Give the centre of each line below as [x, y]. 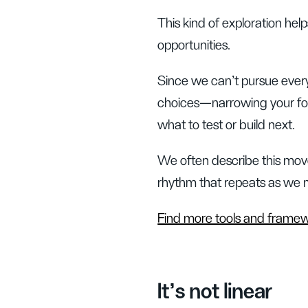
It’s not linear [215, 291]
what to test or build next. [227, 125]
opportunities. [194, 45]
